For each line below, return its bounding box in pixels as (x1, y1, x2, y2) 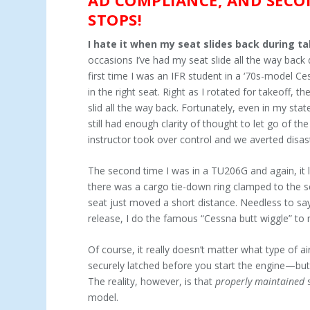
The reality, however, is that (88, 275, 216, 289)
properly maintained (215, 275, 305, 289)
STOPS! (88, 8, 143, 30)
